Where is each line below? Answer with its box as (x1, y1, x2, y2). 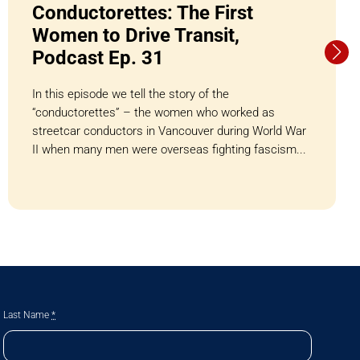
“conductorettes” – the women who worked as (31, 104, 275, 120)
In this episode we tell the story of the (31, 86, 229, 101)
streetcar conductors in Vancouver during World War (31, 123, 306, 138)
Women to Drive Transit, (31, 23, 239, 47)
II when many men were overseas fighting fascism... (31, 141, 306, 157)
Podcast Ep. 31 (31, 46, 164, 69)
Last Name (3, 309, 52, 321)
